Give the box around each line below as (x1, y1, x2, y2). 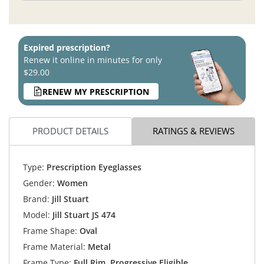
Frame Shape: (22, 225, 77, 236)
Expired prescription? (24, 42, 110, 54)
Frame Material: (22, 240, 85, 252)
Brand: (22, 193, 49, 204)
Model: (22, 209, 50, 220)
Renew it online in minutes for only (24, 54, 162, 66)
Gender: (22, 177, 55, 189)
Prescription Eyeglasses (44, 161, 141, 173)
